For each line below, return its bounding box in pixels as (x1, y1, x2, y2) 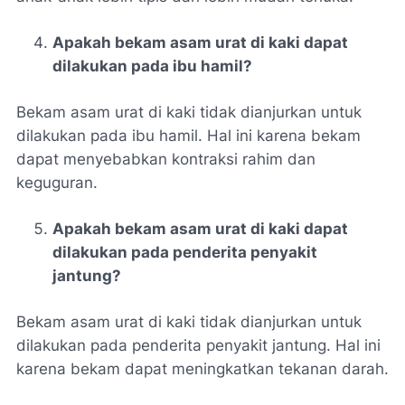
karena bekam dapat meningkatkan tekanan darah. (16, 359, 389, 378)
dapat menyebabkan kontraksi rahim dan (16, 149, 316, 168)
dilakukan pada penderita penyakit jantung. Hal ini (16, 335, 381, 354)
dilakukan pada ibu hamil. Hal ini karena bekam (16, 126, 361, 145)
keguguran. (16, 173, 98, 192)
